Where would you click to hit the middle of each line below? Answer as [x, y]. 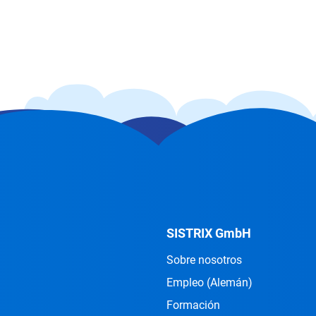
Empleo [187, 282]
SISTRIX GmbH [209, 233]
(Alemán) [230, 282]
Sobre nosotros [204, 260]
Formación [193, 305]
